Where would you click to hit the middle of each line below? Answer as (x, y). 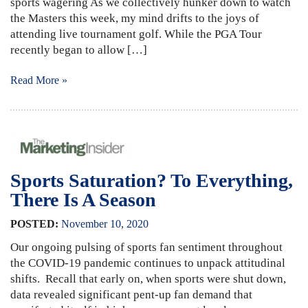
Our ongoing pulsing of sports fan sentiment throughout (146, 247)
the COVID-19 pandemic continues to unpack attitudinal (148, 263)
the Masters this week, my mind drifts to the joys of (135, 18)
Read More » (39, 80)
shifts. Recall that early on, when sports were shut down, (148, 278)
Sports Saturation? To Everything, (152, 180)
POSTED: (34, 223)
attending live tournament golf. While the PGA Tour (136, 34)
